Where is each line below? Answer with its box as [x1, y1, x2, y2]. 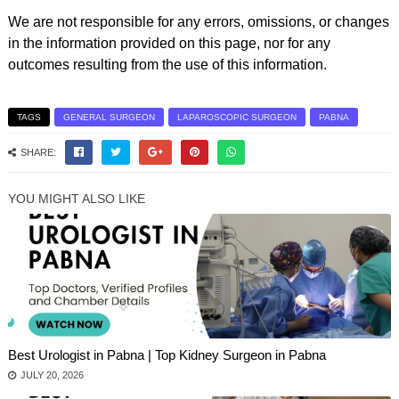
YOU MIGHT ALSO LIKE [7, 191, 145, 206]
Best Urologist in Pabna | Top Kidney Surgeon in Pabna [7, 346, 326, 362]
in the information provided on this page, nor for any [7, 35, 330, 51]
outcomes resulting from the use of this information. [7, 56, 327, 72]
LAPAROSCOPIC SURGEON [176, 111, 297, 122]
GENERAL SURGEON [62, 111, 155, 122]
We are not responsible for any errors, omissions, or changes [7, 13, 389, 29]
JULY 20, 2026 [20, 369, 84, 380]
